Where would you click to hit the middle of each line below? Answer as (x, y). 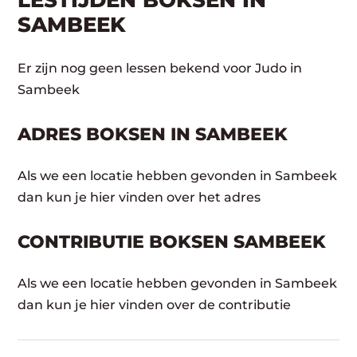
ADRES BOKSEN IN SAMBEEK (153, 134)
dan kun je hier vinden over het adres (139, 197)
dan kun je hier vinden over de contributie (155, 305)
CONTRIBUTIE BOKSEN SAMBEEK (172, 242)
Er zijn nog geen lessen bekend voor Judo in (160, 68)
